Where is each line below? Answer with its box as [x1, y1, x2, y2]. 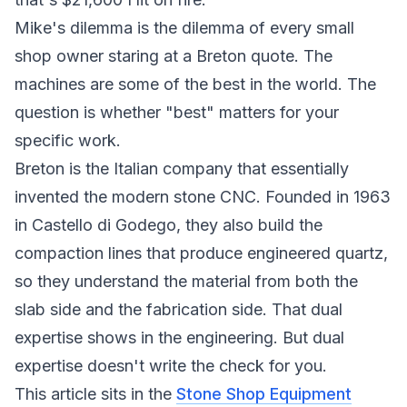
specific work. [15, 131, 121, 150]
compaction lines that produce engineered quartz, [15, 243, 388, 263]
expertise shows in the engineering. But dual [15, 328, 344, 347]
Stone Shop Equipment [176, 384, 352, 403]
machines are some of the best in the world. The [15, 74, 376, 94]
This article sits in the [15, 384, 176, 403]
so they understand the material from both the [15, 272, 358, 291]
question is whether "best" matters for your [15, 103, 339, 122]
